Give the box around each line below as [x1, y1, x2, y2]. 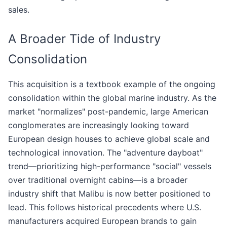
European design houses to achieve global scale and [8, 134, 210, 144]
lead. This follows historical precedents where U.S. [8, 202, 201, 213]
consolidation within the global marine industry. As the [8, 93, 216, 103]
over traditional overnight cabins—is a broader [8, 175, 187, 185]
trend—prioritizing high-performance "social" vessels [8, 161, 211, 172]
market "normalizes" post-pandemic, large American [8, 106, 208, 117]
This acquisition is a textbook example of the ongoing [8, 79, 215, 90]
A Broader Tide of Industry [8, 31, 161, 47]
